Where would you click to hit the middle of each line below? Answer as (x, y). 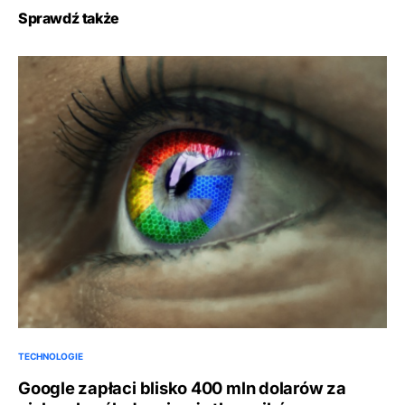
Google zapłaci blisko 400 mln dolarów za (182, 387)
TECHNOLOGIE (51, 356)
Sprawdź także (69, 18)
